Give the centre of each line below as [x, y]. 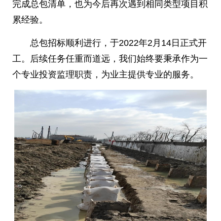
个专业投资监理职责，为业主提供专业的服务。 [106, 74]
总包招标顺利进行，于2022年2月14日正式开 [110, 43]
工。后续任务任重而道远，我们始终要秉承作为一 [110, 58]
